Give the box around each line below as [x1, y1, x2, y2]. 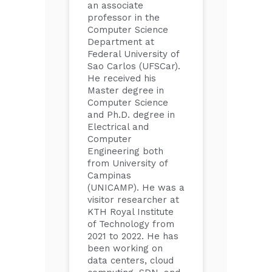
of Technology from [87, 219, 174, 229]
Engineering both [87, 146, 163, 157]
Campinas [87, 170, 131, 181]
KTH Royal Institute [87, 206, 174, 217]
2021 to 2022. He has [87, 231, 178, 242]
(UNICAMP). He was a [87, 182, 185, 193]
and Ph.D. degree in [87, 109, 175, 120]
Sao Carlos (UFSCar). [87, 61, 180, 72]
